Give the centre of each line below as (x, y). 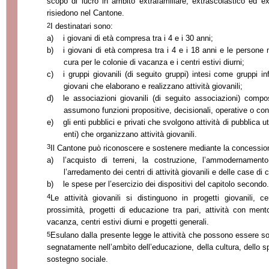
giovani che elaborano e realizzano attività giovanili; (153, 86)
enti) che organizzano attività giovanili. (130, 134)
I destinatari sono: (82, 26)
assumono (83, 110)
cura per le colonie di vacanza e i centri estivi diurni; (154, 62)
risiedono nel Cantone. (86, 13)
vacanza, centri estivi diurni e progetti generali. (128, 222)
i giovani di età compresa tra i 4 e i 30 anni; (138, 38)
